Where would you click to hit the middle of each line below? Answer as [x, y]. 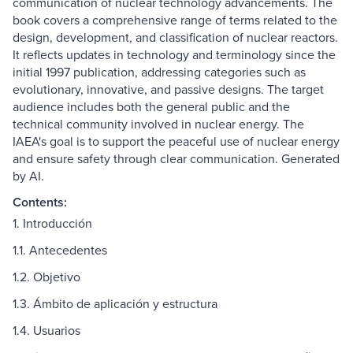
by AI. [28, 176]
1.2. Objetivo [46, 277]
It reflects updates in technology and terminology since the [174, 55]
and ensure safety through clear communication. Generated [176, 159]
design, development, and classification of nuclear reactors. [175, 37]
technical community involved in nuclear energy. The [158, 124]
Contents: [40, 203]
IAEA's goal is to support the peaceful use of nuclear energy [176, 141]
